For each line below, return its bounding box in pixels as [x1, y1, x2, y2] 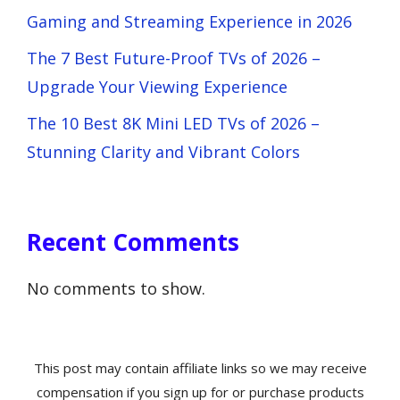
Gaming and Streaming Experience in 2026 [27, 10, 352, 32]
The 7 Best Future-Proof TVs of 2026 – [27, 46, 321, 69]
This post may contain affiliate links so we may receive [33, 358, 367, 377]
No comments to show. [27, 277, 205, 299]
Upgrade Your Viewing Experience [27, 75, 287, 97]
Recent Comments [27, 225, 239, 258]
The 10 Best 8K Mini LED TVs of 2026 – [27, 112, 320, 134]
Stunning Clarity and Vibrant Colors [27, 140, 300, 162]
